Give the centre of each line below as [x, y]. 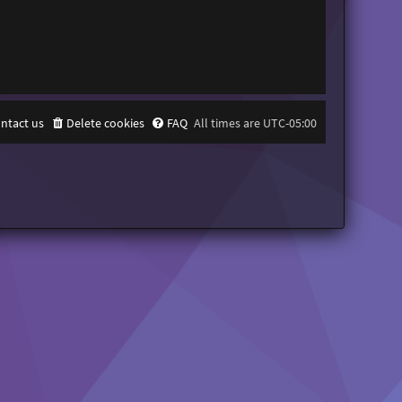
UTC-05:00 [290, 123]
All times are [229, 123]
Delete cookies [106, 123]
